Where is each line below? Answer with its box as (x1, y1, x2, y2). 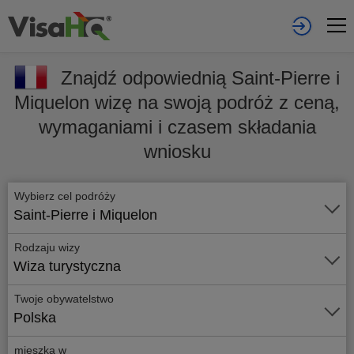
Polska (13, 310, 56, 326)
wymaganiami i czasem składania (38, 116, 316, 137)
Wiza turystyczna (13, 258, 121, 274)
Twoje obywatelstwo (14, 292, 114, 305)
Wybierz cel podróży (14, 190, 119, 202)
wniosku (143, 141, 211, 162)
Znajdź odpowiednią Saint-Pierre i (61, 67, 340, 88)
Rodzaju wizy (14, 241, 80, 254)
